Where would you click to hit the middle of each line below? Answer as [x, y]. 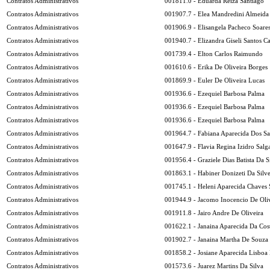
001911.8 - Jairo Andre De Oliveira [214, 213]
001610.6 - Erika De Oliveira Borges [216, 67]
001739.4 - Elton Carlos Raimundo [214, 54]
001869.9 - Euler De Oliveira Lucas [215, 80]
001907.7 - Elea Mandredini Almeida [217, 14]
